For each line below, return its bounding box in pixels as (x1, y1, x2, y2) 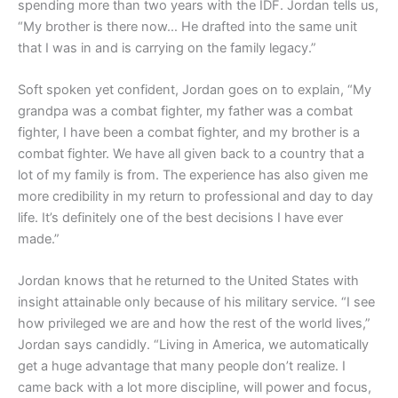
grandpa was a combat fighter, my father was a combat (18, 103, 353, 120)
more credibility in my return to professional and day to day (18, 188, 373, 205)
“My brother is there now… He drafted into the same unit (18, 18, 357, 35)
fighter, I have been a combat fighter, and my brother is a (18, 124, 360, 141)
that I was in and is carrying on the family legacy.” (18, 39, 316, 56)
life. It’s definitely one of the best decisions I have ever (18, 210, 343, 227)
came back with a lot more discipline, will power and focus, (18, 379, 371, 396)
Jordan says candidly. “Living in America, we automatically (18, 337, 369, 354)
